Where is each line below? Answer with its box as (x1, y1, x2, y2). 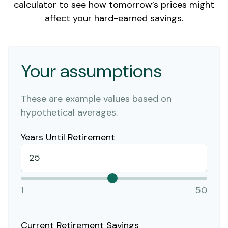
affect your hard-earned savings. (45, 12, 183, 24)
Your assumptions (21, 59, 162, 83)
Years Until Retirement (21, 131, 115, 144)
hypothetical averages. (21, 106, 118, 119)
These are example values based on (21, 93, 172, 105)
